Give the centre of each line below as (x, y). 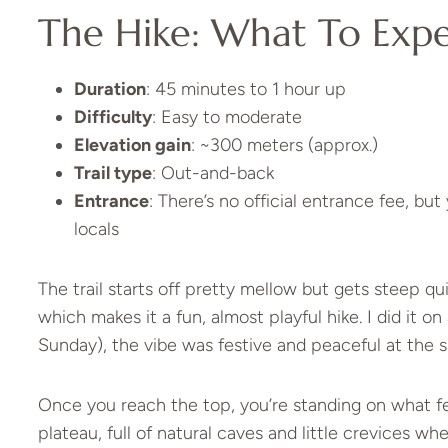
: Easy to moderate (226, 117)
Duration (109, 89)
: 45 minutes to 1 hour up (245, 89)
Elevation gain (132, 145)
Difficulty (112, 117)
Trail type (112, 173)
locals (96, 229)
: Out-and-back (212, 173)
